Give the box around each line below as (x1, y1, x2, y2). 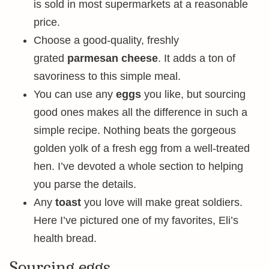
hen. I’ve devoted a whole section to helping (34, 160, 243, 172)
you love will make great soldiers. (81, 196, 243, 208)
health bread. (34, 232, 97, 244)
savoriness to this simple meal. (34, 70, 181, 82)
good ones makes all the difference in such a (34, 106, 247, 118)
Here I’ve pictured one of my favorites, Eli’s (34, 214, 238, 226)
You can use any (34, 88, 116, 100)
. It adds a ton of (158, 52, 235, 64)
